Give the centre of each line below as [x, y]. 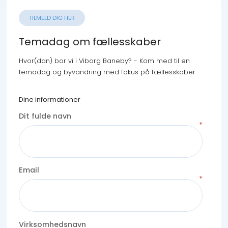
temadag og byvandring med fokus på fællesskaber [107, 72]
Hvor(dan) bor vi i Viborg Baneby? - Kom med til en [104, 61]
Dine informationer [49, 100]
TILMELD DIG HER [52, 18]
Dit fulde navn [45, 116]
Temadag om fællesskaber [90, 41]
